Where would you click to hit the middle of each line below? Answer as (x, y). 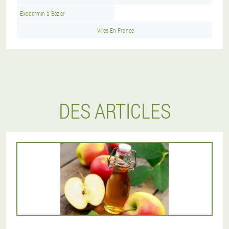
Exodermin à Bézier (42, 13)
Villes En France (116, 30)
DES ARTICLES (114, 111)
